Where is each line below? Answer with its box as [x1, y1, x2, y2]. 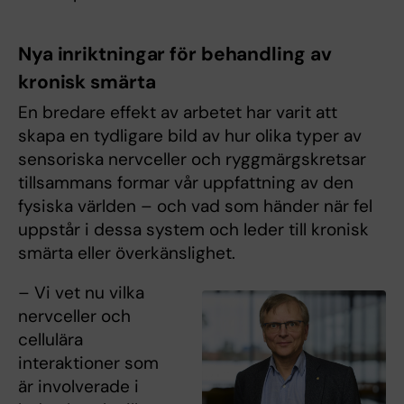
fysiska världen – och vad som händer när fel [18, 194, 372, 217]
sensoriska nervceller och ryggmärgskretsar [18, 147, 366, 170]
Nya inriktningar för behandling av [18, 41, 332, 67]
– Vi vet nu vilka [18, 280, 144, 304]
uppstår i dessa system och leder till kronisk [18, 217, 369, 241]
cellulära [18, 327, 83, 351]
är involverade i [18, 374, 139, 398]
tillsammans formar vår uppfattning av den [18, 170, 353, 194]
